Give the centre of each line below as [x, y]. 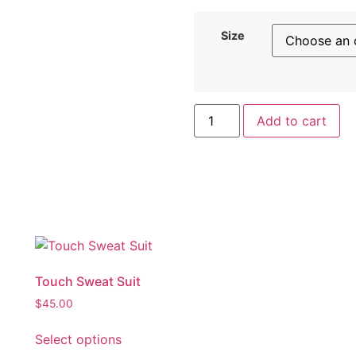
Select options [78, 339]
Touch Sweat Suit [88, 281]
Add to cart [292, 120]
